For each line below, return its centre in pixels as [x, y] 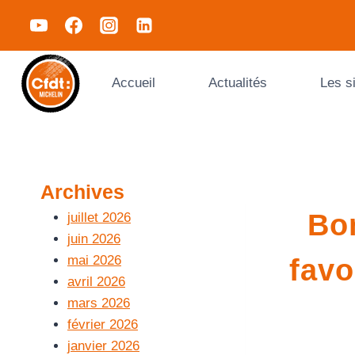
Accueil [133, 82]
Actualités [237, 82]
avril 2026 [96, 282]
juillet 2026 [99, 218]
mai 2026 [94, 260]
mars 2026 [99, 303]
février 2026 [103, 324]
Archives [82, 192]
